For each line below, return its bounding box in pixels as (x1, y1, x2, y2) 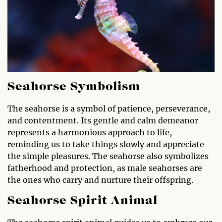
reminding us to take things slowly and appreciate (7, 139, 204, 150)
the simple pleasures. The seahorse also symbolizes (7, 151, 209, 162)
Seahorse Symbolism (7, 81, 140, 94)
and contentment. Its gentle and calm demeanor (7, 115, 198, 126)
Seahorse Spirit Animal (7, 195, 158, 208)
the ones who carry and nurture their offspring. (7, 175, 193, 185)
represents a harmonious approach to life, (7, 127, 172, 138)
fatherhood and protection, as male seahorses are (7, 163, 202, 173)
